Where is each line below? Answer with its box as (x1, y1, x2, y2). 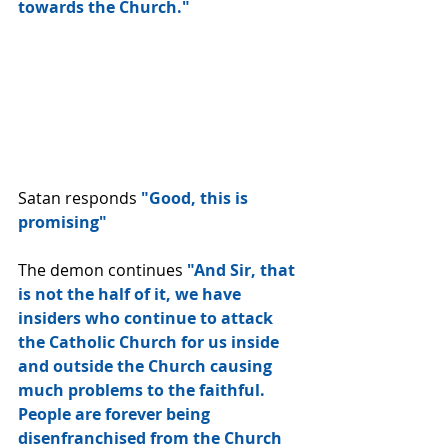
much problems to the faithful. (18, 379, 273, 402)
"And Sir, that (183, 259, 299, 282)
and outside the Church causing (18, 355, 276, 378)
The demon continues (18, 259, 183, 282)
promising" (18, 211, 107, 234)
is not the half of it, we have (18, 283, 245, 306)
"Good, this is (141, 187, 252, 210)
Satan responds (18, 187, 141, 210)
